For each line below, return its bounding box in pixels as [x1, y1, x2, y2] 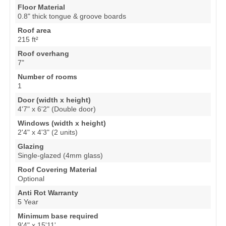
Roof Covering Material [18, 165, 97, 174]
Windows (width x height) [18, 119, 106, 128]
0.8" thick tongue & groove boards [18, 12, 127, 21]
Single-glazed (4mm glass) [18, 151, 103, 160]
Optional [18, 175, 45, 183]
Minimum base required [18, 212, 99, 220]
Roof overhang [18, 49, 70, 58]
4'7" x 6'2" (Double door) [18, 105, 96, 114]
